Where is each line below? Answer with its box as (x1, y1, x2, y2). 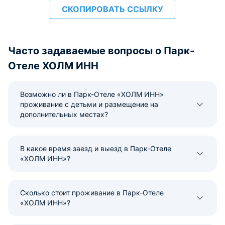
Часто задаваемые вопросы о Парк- (8, 45, 194, 57)
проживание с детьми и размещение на (20, 100, 158, 108)
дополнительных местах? (20, 110, 108, 119)
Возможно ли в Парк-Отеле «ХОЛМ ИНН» (20, 90, 164, 98)
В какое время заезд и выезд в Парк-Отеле (20, 144, 171, 153)
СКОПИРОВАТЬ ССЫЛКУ (62, 4, 163, 14)
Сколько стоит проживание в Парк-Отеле (20, 188, 164, 197)
